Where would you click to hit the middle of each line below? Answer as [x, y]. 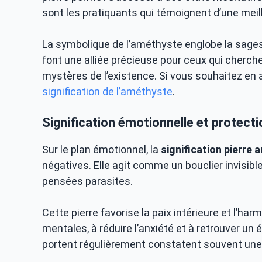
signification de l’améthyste [107, 92]
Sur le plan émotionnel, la [101, 149]
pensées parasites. [87, 181]
